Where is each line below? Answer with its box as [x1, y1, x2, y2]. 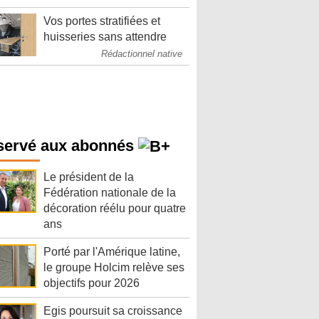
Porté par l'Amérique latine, [43, 246, 180, 258]
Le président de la [43, 171, 134, 184]
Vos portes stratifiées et [43, 15, 160, 27]
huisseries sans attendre [43, 31, 167, 43]
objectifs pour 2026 [43, 277, 140, 290]
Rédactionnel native [101, 48, 182, 59]
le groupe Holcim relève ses [43, 261, 184, 274]
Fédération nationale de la [43, 187, 176, 199]
